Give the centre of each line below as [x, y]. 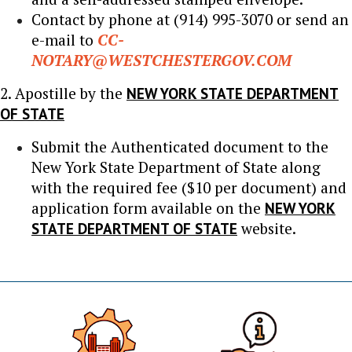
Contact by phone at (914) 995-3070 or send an [190, 19]
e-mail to [64, 39]
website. [267, 228]
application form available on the [148, 207]
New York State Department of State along [176, 167]
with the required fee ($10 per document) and [189, 187]
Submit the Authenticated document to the [180, 146]
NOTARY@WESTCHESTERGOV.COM [161, 60]
